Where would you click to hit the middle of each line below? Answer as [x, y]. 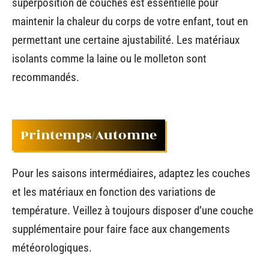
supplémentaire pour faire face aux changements [121, 229]
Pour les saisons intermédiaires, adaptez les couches [131, 173]
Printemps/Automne [89, 135]
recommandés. [46, 77]
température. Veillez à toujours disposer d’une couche [133, 210]
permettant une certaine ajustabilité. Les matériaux [126, 40]
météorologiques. [52, 248]
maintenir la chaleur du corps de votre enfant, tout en [130, 21]
